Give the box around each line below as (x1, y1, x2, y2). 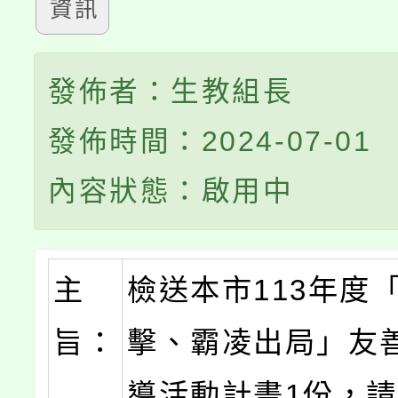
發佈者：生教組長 (48, 76, 294, 108)
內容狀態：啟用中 (48, 175, 294, 208)
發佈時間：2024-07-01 (48, 125, 372, 158)
